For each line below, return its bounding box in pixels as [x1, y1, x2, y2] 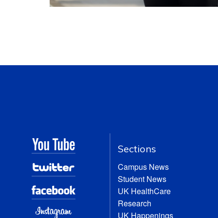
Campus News [118, 161, 169, 172]
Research [118, 197, 152, 209]
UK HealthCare [118, 185, 171, 197]
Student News [118, 173, 167, 184]
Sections [118, 142, 157, 155]
